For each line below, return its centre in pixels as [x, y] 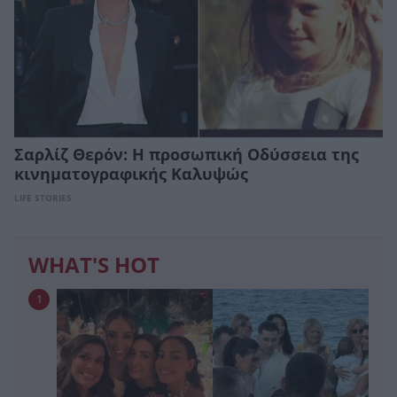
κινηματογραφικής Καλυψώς [131, 175]
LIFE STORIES [43, 198]
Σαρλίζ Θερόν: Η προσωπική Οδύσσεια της [187, 156]
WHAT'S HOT [94, 266]
